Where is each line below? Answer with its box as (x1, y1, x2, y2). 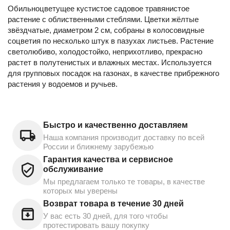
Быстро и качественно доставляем (43, 120, 188, 129)
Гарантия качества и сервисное (43, 155, 173, 164)
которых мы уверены (43, 186, 118, 195)
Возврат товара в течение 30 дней (43, 199, 184, 208)
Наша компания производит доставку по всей (43, 132, 204, 142)
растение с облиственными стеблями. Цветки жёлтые (8, 14, 199, 24)
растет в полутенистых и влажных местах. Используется (8, 57, 212, 67)
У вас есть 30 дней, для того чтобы (43, 211, 168, 220)
